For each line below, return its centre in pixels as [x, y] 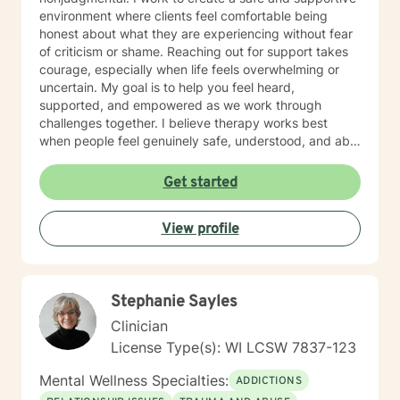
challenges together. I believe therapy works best [100, 123]
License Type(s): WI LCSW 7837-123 [233, 347]
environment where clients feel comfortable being [183, 16]
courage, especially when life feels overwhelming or [189, 69]
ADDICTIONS [269, 381]
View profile [200, 229]
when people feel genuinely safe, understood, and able [200, 141]
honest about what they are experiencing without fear [196, 33]
